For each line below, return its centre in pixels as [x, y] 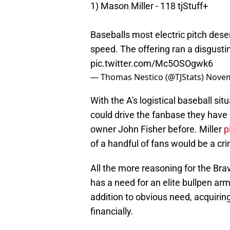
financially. [112, 212]
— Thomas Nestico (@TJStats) [148, 77]
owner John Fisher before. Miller [157, 129]
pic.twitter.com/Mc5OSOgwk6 [152, 64]
